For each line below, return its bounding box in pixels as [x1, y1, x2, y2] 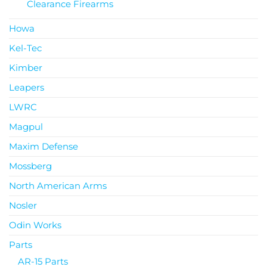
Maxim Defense [9, 140, 78, 152]
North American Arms [9, 179, 107, 191]
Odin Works [9, 219, 61, 231]
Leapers [9, 81, 44, 93]
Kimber [9, 61, 42, 73]
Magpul [9, 120, 43, 132]
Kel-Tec [9, 42, 42, 54]
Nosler [9, 199, 37, 211]
